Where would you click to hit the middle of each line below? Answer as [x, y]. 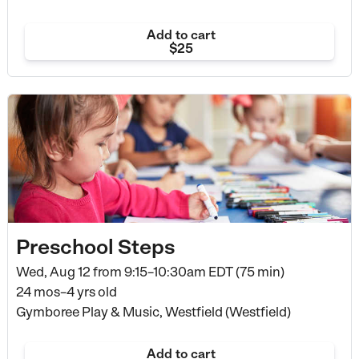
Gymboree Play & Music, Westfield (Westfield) [153, 312]
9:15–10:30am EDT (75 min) [203, 272]
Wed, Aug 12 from [69, 272]
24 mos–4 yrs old [66, 292]
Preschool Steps [95, 246]
